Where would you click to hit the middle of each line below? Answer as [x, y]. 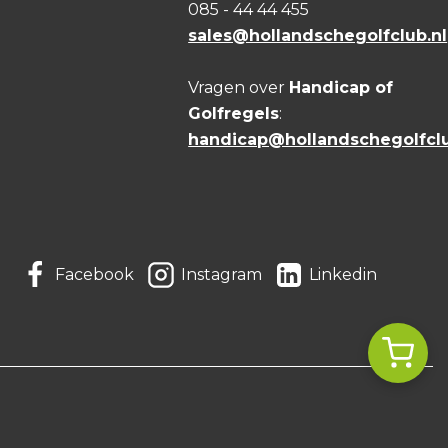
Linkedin [342, 274]
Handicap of [341, 87]
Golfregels [234, 113]
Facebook [95, 274]
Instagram [222, 274]
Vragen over [239, 87]
